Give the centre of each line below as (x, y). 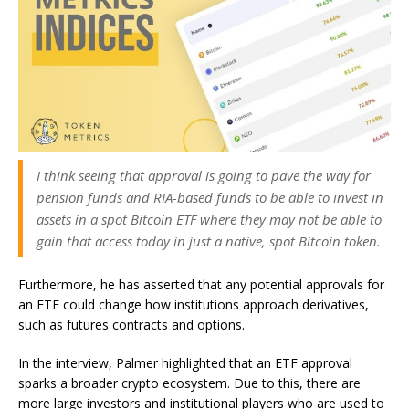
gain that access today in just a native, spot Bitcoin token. (209, 241)
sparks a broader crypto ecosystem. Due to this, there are (189, 383)
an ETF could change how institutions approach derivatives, (194, 304)
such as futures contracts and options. (131, 324)
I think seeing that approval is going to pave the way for (204, 175)
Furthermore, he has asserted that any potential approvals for (201, 284)
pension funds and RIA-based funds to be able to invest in (210, 197)
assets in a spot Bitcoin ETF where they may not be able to (209, 219)
